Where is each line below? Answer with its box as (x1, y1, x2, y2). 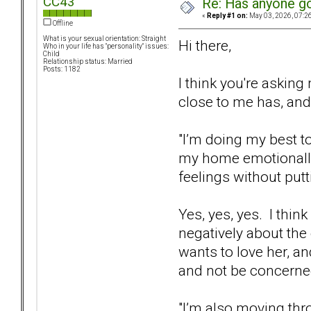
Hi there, (178, 36, 231, 54)
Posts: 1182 (43, 65, 81, 74)
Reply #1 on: (207, 12, 248, 20)
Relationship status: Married (43, 58, 133, 66)
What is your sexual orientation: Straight (43, 35, 166, 43)
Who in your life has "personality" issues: (43, 42, 169, 51)
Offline (51, 19, 73, 28)
